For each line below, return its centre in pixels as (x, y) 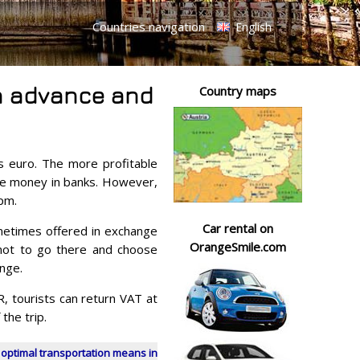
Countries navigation (149, 27)
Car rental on (238, 229)
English (252, 27)
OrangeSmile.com (238, 247)
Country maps (238, 91)
